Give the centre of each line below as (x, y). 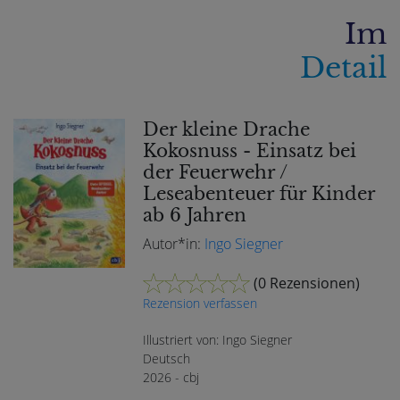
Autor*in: (174, 244)
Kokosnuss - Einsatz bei (250, 151)
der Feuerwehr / (216, 173)
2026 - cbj (171, 378)
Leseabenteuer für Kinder (259, 194)
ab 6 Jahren (195, 216)
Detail (343, 68)
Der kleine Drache (227, 130)
